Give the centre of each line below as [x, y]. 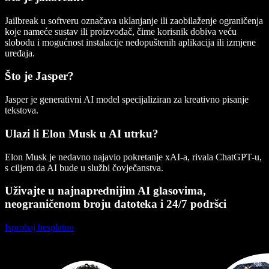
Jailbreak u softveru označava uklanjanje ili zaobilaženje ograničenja [134, 20]
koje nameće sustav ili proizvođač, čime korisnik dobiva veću [121, 31]
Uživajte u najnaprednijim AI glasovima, [105, 191]
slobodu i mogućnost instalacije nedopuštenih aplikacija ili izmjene [130, 42]
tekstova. [22, 110]
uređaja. [20, 53]
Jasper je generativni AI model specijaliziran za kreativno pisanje [127, 100]
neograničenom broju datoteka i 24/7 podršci [116, 204]
